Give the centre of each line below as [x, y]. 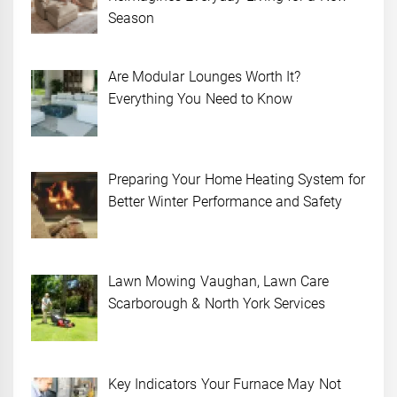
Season [131, 18]
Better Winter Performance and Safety [227, 201]
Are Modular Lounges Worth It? [205, 76]
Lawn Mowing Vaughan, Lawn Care [219, 282]
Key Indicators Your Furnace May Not [225, 385]
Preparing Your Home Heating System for [237, 179]
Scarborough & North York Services [217, 304]
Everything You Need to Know [201, 98]
